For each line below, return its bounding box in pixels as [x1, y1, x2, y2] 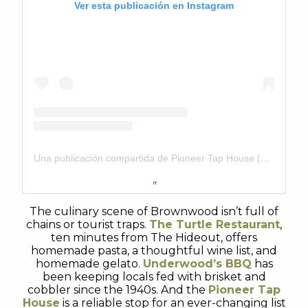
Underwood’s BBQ [142, 257, 252, 270]
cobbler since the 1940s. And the [27, 283, 208, 296]
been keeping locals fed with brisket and [42, 270, 266, 283]
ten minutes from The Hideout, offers [51, 231, 257, 244]
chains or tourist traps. [26, 218, 149, 231]
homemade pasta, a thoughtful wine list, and [31, 244, 277, 257]
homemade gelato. [35, 257, 143, 270]
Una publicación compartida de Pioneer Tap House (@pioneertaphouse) [261, 153, 270, 164]
